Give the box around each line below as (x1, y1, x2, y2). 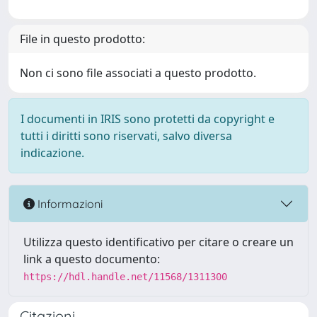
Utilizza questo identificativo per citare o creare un (23, 234, 294, 250)
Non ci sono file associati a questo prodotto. (20, 65, 256, 81)
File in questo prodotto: (20, 31, 145, 47)
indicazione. (21, 145, 84, 161)
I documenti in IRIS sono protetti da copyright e (21, 111, 275, 127)
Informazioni (35, 196, 103, 211)
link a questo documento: (23, 251, 160, 267)
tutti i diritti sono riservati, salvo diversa (21, 128, 232, 144)
